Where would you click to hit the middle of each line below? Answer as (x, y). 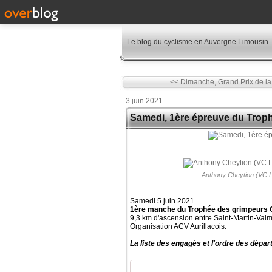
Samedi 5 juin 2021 (162, 201)
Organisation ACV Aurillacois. (178, 226)
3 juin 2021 (144, 101)
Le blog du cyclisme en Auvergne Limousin (198, 42)
